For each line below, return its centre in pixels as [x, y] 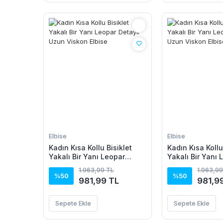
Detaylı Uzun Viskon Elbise [95, 165]
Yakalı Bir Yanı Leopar [87, 156]
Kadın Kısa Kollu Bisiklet [90, 147]
